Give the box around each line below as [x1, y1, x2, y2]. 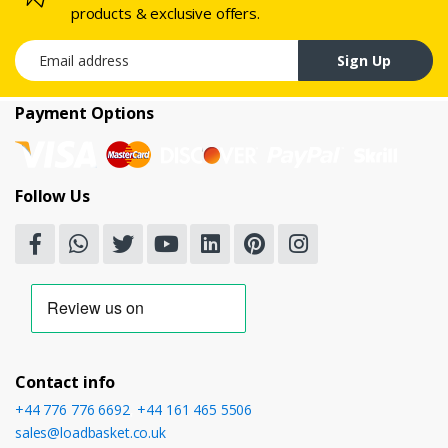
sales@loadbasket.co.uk [15, 423, 166, 443]
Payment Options [15, 102, 154, 125]
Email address [14, 40, 103, 60]
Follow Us [15, 185, 90, 208]
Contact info [15, 371, 116, 394]
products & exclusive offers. [70, 3, 260, 24]
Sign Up [336, 51, 391, 71]
